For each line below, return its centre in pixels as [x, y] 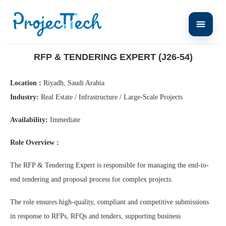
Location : [26, 83]
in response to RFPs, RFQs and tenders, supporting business [95, 216]
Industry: [24, 97]
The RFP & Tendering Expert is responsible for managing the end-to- [109, 165]
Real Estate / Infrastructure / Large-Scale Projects [111, 97]
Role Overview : [35, 143]
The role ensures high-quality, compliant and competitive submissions [109, 202]
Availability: [29, 120]
